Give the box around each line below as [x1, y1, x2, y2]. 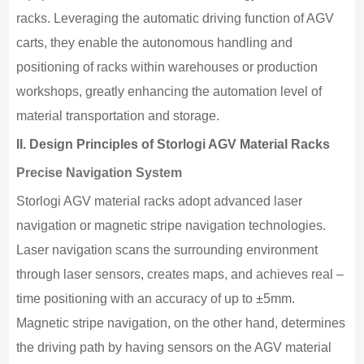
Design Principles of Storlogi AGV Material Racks [25, 136, 330, 151]
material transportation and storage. [15, 108, 219, 123]
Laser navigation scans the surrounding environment [15, 242, 318, 257]
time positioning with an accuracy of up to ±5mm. [15, 291, 295, 305]
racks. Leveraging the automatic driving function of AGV [15, 11, 334, 25]
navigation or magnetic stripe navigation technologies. [15, 218, 326, 232]
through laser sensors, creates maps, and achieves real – [15, 266, 344, 281]
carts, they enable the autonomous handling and [15, 35, 292, 50]
